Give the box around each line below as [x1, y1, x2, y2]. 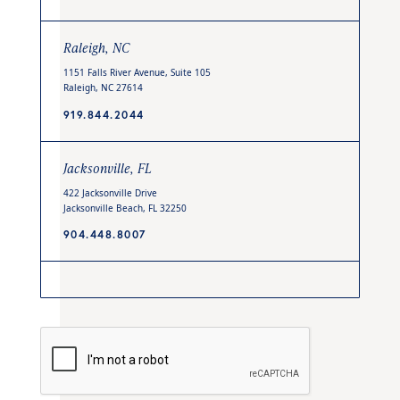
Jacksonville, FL [62, 159, 152, 177]
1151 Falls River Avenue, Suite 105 [62, 66, 211, 79]
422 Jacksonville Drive [62, 187, 157, 200]
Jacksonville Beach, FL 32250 [62, 202, 187, 215]
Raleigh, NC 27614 [62, 81, 143, 95]
